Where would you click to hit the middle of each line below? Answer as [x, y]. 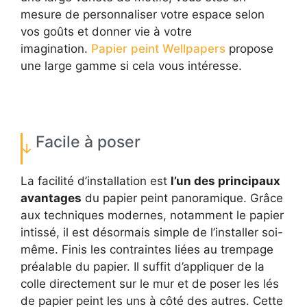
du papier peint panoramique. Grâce [182, 198]
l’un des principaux [225, 181]
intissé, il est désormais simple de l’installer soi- [152, 232]
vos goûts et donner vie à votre [106, 31]
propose [249, 48]
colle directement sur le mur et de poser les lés [150, 283]
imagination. [56, 48]
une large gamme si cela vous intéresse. [131, 65]
